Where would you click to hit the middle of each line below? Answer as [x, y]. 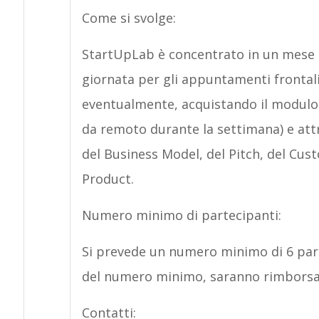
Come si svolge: [129, 18]
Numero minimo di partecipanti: [181, 215]
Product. [108, 179]
